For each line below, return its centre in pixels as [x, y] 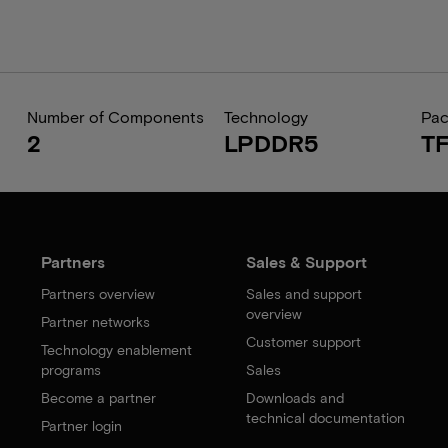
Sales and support [303, 293]
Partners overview [98, 293]
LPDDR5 [271, 142]
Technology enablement [117, 349]
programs [71, 369]
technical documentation [325, 417]
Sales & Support [306, 261]
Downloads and [294, 397]
